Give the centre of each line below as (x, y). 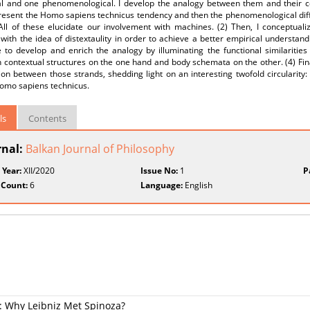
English (198, 185)
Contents (47, 118)
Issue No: (159, 171)
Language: (162, 185)
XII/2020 (38, 171)
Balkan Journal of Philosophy (100, 149)
